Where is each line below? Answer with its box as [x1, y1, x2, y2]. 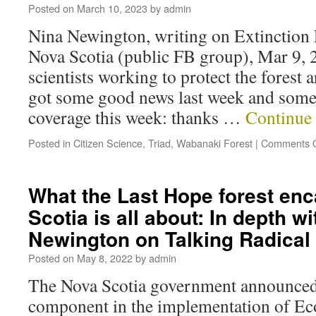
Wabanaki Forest [176, 135, 253, 150]
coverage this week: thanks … [28, 105, 245, 129]
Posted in [28, 135, 71, 150]
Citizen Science [73, 135, 142, 150]
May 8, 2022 [77, 250, 133, 265]
